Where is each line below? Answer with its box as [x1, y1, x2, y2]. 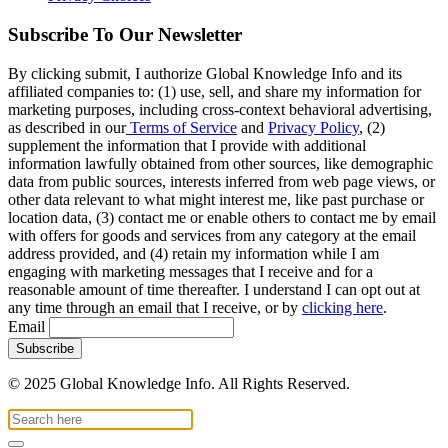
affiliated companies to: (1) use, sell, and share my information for [8, 82, 421, 100]
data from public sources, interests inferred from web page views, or [8, 172, 435, 190]
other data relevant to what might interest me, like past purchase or [8, 190, 424, 208]
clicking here [302, 298, 383, 316]
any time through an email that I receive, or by [8, 298, 302, 316]
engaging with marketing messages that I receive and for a [8, 262, 373, 280]
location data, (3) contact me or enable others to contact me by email [8, 208, 436, 226]
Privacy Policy [268, 118, 359, 136]
